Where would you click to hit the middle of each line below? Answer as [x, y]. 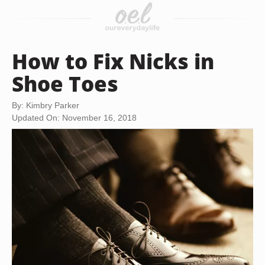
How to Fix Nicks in [113, 61]
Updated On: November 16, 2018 [74, 118]
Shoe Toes [65, 83]
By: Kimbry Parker [46, 105]
